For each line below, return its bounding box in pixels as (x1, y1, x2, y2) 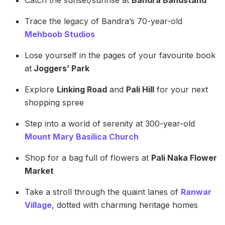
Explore (25, 84, 57, 94)
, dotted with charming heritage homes (52, 199, 198, 210)
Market (25, 165, 54, 176)
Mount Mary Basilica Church (25, 131, 139, 142)
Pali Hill (126, 84, 155, 94)
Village (25, 199, 52, 210)
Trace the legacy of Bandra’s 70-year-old (25, 16, 183, 26)
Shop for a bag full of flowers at (25, 152, 152, 163)
